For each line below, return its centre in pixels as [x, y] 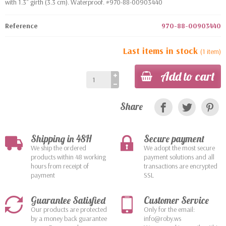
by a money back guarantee [69, 219]
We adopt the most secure [179, 148]
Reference [21, 26]
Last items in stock [162, 51]
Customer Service [176, 201]
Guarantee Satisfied [68, 201]
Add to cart [188, 76]
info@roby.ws [162, 219]
